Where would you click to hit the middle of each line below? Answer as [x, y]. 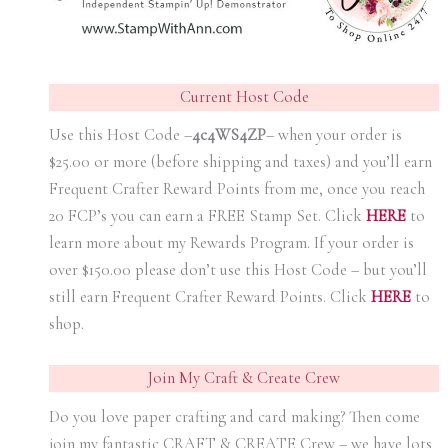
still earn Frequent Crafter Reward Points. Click [209, 297]
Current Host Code [244, 96]
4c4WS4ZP [228, 135]
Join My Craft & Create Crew [244, 378]
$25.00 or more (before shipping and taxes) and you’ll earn [240, 162]
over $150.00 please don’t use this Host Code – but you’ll [237, 270]
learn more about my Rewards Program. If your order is [231, 243]
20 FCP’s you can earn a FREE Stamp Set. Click [207, 216]
